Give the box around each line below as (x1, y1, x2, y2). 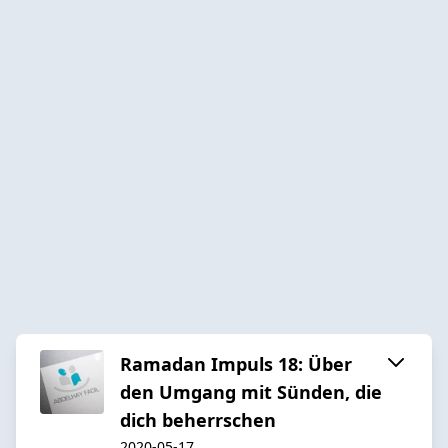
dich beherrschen (120, 407, 276, 432)
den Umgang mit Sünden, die (120, 379, 382, 404)
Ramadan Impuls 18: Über (120, 351, 352, 376)
